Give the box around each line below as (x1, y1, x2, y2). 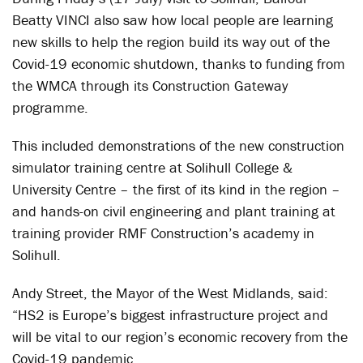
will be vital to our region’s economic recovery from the (12, 327, 348, 346)
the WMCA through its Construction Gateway (12, 76, 288, 95)
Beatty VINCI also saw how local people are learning (12, 11, 333, 29)
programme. (12, 98, 88, 117)
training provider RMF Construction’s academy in (12, 224, 314, 242)
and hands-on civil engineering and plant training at (12, 202, 335, 220)
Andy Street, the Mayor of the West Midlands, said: (12, 284, 328, 302)
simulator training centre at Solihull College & (12, 158, 293, 177)
